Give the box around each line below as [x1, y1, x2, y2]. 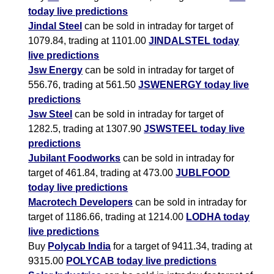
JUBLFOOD [176, 168, 231, 179]
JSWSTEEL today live [144, 124, 245, 135]
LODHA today [186, 212, 250, 223]
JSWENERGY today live [138, 80, 250, 91]
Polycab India [48, 241, 111, 252]
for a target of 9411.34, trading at [111, 241, 253, 252]
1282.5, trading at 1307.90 [28, 124, 144, 135]
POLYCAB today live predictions [66, 256, 217, 267]
